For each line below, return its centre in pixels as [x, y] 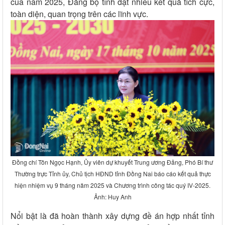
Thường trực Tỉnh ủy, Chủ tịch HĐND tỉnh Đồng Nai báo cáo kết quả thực [113, 173]
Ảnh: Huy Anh [113, 196]
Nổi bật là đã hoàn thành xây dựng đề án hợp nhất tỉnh [113, 215]
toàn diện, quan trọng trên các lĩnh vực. [79, 14]
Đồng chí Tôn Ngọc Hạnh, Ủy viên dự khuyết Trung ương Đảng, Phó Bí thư [113, 162]
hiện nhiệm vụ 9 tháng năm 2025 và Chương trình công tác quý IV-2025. [113, 185]
